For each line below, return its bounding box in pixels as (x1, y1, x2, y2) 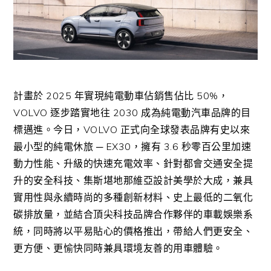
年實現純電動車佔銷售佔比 (74, 89, 194, 102)
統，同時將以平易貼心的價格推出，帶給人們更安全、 (13, 224, 253, 237)
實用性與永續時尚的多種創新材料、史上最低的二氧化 (13, 191, 253, 203)
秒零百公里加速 (181, 140, 252, 152)
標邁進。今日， (13, 123, 83, 135)
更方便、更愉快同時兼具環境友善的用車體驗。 (13, 241, 223, 254)
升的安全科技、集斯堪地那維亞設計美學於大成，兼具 (13, 174, 253, 186)
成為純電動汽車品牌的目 (141, 106, 251, 119)
